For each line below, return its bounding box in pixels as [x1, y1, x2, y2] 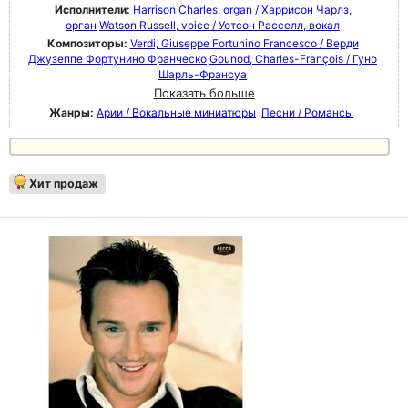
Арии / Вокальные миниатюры [97, 106, 256, 119]
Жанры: [49, 106, 94, 119]
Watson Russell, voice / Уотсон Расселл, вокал [99, 18, 340, 32]
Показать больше [153, 86, 255, 100]
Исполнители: [54, 3, 133, 16]
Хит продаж [29, 177, 98, 190]
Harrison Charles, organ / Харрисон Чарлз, [132, 3, 352, 16]
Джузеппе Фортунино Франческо [28, 52, 207, 66]
